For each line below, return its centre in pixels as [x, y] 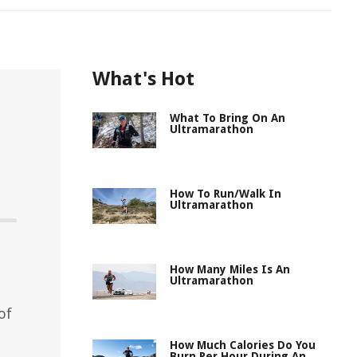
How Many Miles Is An [230, 269]
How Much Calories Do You [243, 345]
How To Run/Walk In [226, 194]
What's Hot [143, 79]
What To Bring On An [228, 118]
